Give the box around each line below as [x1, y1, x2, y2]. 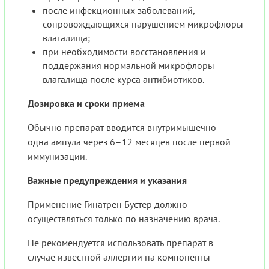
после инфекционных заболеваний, [43, 4, 195, 17]
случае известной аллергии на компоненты [28, 251, 210, 264]
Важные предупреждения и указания [28, 174, 187, 187]
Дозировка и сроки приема [28, 97, 145, 110]
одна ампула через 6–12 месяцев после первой [28, 136, 231, 148]
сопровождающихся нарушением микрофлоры [43, 18, 243, 31]
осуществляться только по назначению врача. [28, 213, 220, 225]
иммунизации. [28, 150, 87, 163]
